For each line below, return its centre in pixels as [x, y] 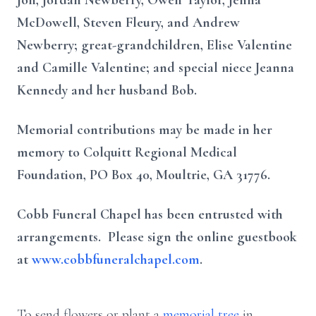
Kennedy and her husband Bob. [109, 90]
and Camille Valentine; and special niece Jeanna [156, 68]
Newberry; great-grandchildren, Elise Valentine [154, 45]
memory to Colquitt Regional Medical [127, 152]
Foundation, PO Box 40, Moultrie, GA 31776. [145, 175]
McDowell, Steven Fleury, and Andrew [128, 23]
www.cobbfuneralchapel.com [116, 260]
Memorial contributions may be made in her [145, 130]
